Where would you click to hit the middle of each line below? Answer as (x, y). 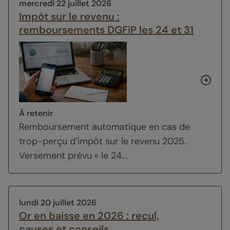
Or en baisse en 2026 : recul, (89, 216)
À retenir (36, 113)
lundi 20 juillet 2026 (58, 203)
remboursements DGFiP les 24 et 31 (106, 30)
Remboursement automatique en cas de (104, 127)
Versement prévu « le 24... (73, 156)
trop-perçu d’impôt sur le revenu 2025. (103, 141)
